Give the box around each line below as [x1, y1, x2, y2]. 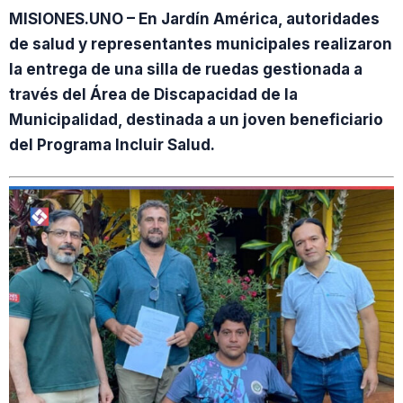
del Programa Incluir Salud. [9, 135, 215, 154]
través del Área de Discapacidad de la [9, 85, 298, 103]
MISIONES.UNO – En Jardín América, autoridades [9, 9, 380, 28]
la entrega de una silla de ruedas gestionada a [9, 59, 363, 78]
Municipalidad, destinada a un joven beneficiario [9, 110, 383, 129]
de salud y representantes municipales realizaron [9, 34, 392, 53]
